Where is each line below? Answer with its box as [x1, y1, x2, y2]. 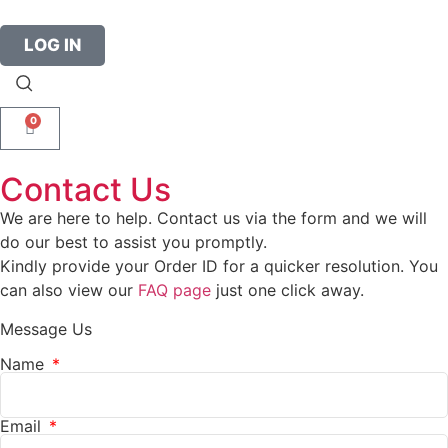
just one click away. [211, 280, 364, 300]
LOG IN [24, 35, 81, 55]
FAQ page [138, 280, 211, 300]
